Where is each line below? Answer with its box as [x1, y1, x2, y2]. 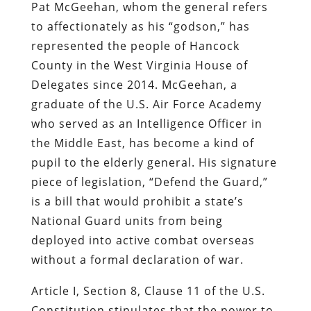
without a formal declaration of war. [31, 251, 244, 267]
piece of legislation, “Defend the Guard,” [31, 174, 268, 190]
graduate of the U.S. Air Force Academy [31, 96, 262, 112]
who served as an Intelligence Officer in [31, 115, 262, 131]
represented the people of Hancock [31, 37, 239, 53]
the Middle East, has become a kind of [31, 135, 254, 151]
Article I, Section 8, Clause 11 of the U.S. [31, 283, 265, 299]
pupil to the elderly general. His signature [31, 154, 277, 170]
